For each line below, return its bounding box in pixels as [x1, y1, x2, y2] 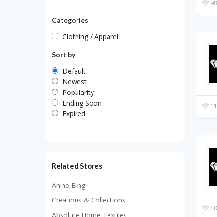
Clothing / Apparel [62, 31, 118, 41]
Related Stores [52, 161, 102, 170]
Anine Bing [52, 180, 85, 190]
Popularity [62, 87, 94, 97]
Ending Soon [62, 98, 102, 108]
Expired [62, 108, 85, 118]
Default [62, 66, 86, 76]
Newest [62, 77, 87, 86]
